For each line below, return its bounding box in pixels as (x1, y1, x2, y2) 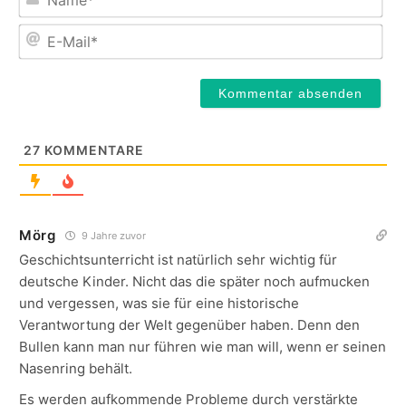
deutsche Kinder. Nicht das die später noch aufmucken (19, 272, 370, 290)
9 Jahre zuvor (78, 228, 146, 242)
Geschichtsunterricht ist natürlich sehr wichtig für (19, 250, 337, 268)
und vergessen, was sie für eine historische (19, 294, 299, 312)
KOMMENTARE (41, 141, 144, 158)
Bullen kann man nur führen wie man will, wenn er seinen (19, 337, 386, 355)
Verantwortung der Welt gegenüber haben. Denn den (19, 315, 360, 333)
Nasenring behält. (19, 359, 132, 377)
